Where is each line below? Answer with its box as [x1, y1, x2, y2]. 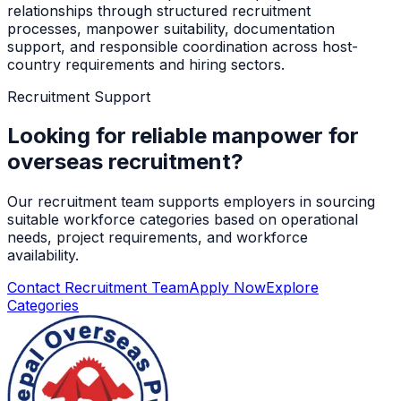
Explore [266, 278, 319, 297]
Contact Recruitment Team [7, 278, 189, 297]
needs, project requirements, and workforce [7, 228, 308, 247]
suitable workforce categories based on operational [7, 210, 358, 229]
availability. [7, 246, 79, 265]
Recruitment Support [7, 87, 150, 106]
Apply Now [189, 278, 266, 297]
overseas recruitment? [7, 149, 243, 175]
